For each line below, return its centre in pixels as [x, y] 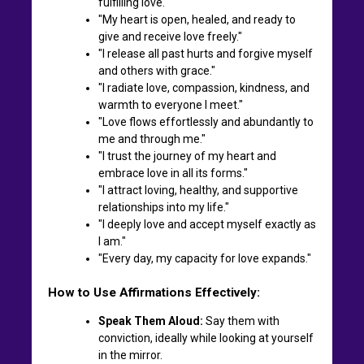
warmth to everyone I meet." [171, 104]
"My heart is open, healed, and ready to [197, 19]
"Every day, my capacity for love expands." [205, 258]
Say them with [241, 321]
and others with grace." [157, 70]
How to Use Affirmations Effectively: [154, 292]
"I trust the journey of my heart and [187, 156]
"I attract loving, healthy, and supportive [198, 190]
